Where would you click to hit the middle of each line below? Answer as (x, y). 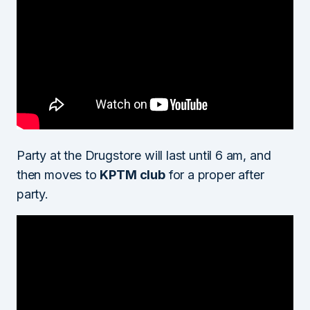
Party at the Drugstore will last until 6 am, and (144, 156)
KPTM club (133, 175)
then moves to (58, 175)
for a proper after (215, 175)
